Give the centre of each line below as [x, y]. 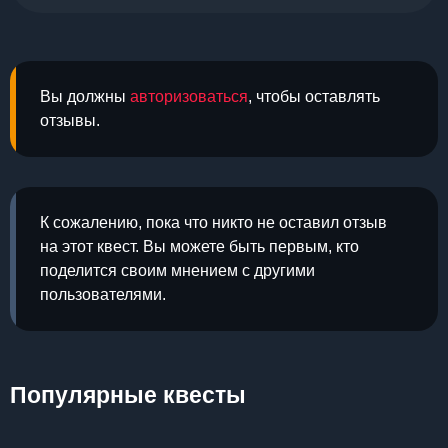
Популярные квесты [128, 395]
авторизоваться [189, 96]
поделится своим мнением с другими [177, 270]
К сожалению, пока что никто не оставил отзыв [213, 222]
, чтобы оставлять [314, 96]
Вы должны [85, 96]
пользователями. [103, 294]
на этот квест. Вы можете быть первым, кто [199, 246]
